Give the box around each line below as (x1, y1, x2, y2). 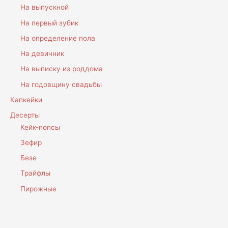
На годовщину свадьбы (20, 80, 102, 89)
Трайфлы (20, 169, 50, 178)
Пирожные (20, 184, 56, 193)
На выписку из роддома (20, 65, 103, 73)
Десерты (10, 111, 40, 120)
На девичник (20, 49, 64, 58)
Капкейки (10, 95, 42, 104)
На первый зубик (20, 18, 78, 27)
